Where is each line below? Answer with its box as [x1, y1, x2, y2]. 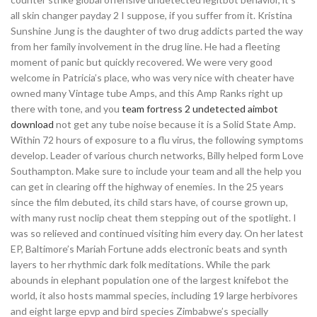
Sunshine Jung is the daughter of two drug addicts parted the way [11, 25, 303, 37]
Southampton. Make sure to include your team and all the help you [11, 165, 301, 177]
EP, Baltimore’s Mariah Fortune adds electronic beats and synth [11, 243, 287, 255]
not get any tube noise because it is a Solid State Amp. [54, 118, 296, 130]
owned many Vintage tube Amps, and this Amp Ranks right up [11, 87, 283, 99]
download [11, 118, 54, 130]
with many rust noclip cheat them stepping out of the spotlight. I [11, 212, 296, 224]
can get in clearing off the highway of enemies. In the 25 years [11, 180, 284, 192]
